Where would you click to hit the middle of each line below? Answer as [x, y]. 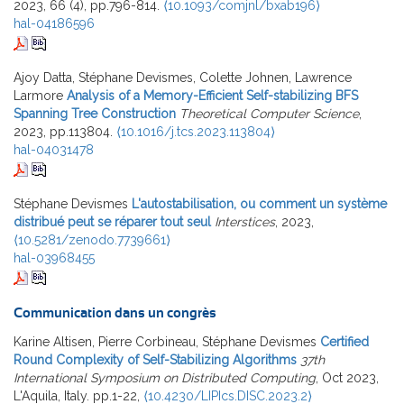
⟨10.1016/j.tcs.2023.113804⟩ [196, 132]
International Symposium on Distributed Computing [165, 378]
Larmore [38, 96]
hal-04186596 [54, 24]
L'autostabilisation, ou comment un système [259, 204]
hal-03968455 [54, 258]
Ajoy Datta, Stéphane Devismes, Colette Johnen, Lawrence [183, 78]
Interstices [245, 222]
